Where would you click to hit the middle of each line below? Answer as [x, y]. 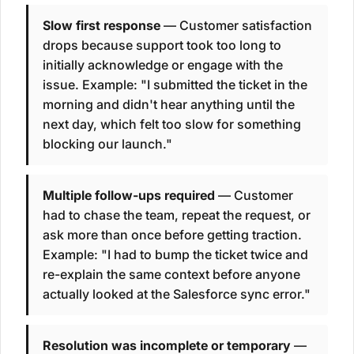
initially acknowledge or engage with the [163, 65]
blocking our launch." [107, 144]
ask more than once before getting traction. [172, 235]
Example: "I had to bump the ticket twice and [175, 255]
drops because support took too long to [162, 45]
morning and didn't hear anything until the [169, 105]
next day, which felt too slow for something [172, 124]
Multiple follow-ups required [129, 196]
